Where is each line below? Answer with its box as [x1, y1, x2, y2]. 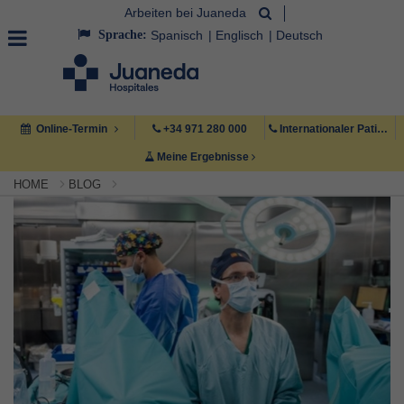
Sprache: [94, 28, 147, 41]
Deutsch [275, 28, 323, 42]
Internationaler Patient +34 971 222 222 [280, 123, 378, 136]
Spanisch [150, 28, 207, 42]
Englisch [215, 28, 267, 42]
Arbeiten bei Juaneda [124, 5, 246, 20]
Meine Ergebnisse [154, 151, 252, 164]
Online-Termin [33, 123, 111, 136]
